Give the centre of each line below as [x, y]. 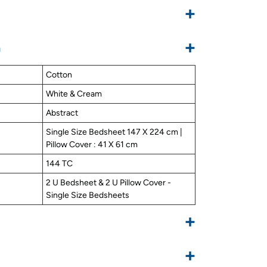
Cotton [59, 74]
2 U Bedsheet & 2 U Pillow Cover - [108, 182]
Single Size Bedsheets [88, 195]
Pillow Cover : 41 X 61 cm [92, 144]
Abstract [63, 113]
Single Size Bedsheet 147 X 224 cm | [114, 132]
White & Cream [74, 94]
